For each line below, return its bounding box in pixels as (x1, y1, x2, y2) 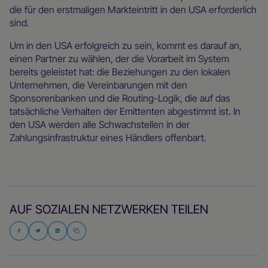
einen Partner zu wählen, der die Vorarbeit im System (10, 52, 229, 65)
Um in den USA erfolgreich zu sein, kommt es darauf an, (10, 39, 242, 51)
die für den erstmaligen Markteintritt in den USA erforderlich (10, 3, 257, 16)
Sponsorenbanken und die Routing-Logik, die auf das (10, 92, 230, 104)
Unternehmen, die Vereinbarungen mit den (10, 78, 187, 91)
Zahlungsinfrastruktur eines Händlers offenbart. (10, 131, 211, 144)
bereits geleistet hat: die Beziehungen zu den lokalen (10, 65, 230, 78)
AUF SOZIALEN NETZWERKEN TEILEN (10, 202, 208, 217)
